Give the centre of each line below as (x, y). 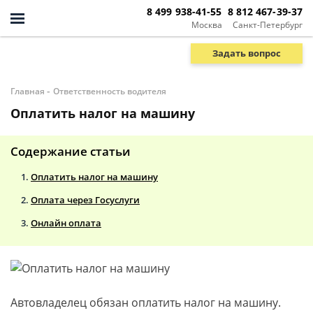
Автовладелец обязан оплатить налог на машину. (146, 303)
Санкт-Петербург (268, 24)
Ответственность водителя (110, 91)
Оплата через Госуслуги (85, 200)
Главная (28, 91)
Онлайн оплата (66, 223)
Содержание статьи (71, 151)
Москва (206, 24)
